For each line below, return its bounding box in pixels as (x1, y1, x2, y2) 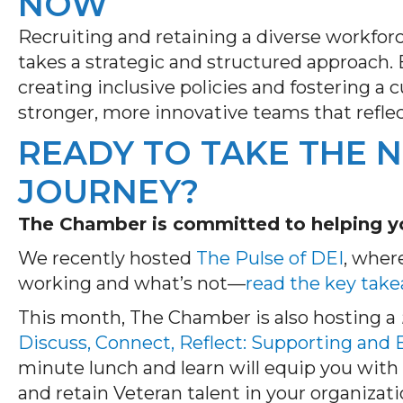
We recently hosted (18, 246, 196, 269)
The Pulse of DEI (196, 246, 344, 269)
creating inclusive (18, 76, 180, 98)
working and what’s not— (18, 272, 246, 294)
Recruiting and (18, 25, 156, 48)
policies (180, 76, 247, 98)
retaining (156, 25, 237, 48)
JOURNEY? (18, 171, 199, 211)
